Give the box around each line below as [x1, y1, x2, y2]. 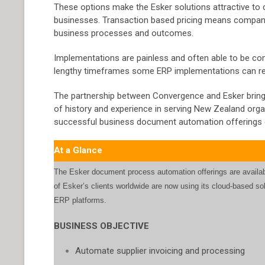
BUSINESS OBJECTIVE [54, 221, 150, 231]
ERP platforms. [54, 196, 107, 205]
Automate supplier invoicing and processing [75, 245, 245, 256]
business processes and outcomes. [54, 28, 194, 38]
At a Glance [54, 145, 103, 156]
